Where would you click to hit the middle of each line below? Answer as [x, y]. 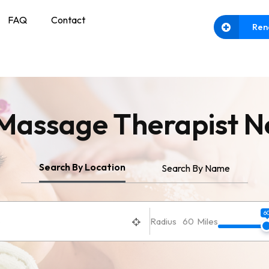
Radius [163, 221]
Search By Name [196, 168]
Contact [68, 20]
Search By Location [82, 167]
